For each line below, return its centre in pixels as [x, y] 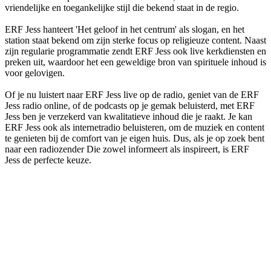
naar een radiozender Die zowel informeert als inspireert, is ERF [127, 149]
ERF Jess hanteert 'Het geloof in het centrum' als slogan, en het [125, 29]
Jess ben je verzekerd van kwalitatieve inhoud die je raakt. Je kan [129, 116]
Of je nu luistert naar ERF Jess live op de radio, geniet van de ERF [132, 94]
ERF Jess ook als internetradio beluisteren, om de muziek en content [135, 127]
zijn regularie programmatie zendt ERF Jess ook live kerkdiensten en [135, 51]
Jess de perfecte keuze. [48, 160]
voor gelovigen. [35, 73]
